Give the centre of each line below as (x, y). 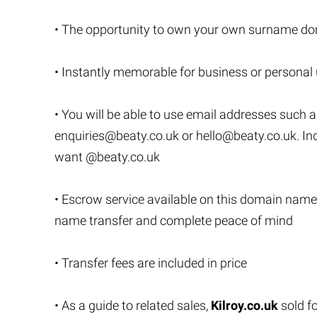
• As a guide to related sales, (133, 305)
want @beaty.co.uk (107, 157)
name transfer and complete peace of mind (174, 220)
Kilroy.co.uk (244, 305)
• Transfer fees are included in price (151, 263)
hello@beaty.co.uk (246, 136)
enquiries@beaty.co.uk (117, 136)
